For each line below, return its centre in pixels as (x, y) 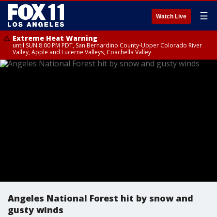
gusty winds (36, 210)
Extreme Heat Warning (55, 38)
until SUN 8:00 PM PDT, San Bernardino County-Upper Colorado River (107, 45)
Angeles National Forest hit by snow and (101, 198)
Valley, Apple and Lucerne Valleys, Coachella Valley (82, 52)
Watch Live (171, 16)
